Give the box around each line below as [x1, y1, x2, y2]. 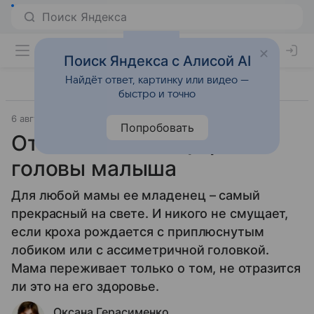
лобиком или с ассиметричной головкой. [11, 243, 269, 257]
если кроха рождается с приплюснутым [11, 224, 264, 239]
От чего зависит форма [11, 130, 251, 156]
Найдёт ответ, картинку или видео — [65, 74, 249, 86]
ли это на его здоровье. [11, 279, 159, 294]
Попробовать [120, 121, 194, 135]
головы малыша [11, 156, 177, 181]
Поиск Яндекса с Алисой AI [63, 53, 251, 69]
